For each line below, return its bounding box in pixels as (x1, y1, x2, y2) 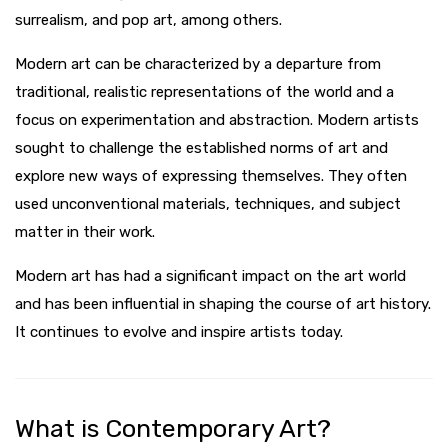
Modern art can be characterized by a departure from (15, 55, 381, 74)
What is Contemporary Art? (15, 414, 331, 444)
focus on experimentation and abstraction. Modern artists (15, 111, 419, 130)
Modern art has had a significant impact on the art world (15, 267, 406, 286)
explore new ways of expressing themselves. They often (15, 167, 407, 186)
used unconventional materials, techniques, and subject (15, 195, 401, 214)
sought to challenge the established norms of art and (15, 139, 388, 158)
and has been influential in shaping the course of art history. (15, 295, 431, 314)
